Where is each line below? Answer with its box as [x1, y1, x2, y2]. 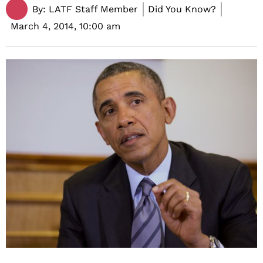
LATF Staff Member [46, 3, 138, 15]
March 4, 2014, [11, 21, 76, 32]
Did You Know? [148, 3, 216, 15]
